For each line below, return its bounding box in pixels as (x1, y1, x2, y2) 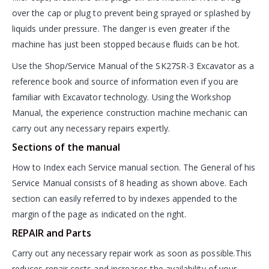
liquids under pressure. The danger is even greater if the (12, 22, 230, 34)
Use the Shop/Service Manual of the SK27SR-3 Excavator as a (12, 59, 255, 71)
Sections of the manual (12, 140, 120, 154)
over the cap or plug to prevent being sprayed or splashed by (12, 7, 251, 19)
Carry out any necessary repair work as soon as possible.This (12, 247, 252, 259)
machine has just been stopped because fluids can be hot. (12, 38, 240, 50)
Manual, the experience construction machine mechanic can (12, 106, 247, 118)
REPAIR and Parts (12, 226, 91, 240)
